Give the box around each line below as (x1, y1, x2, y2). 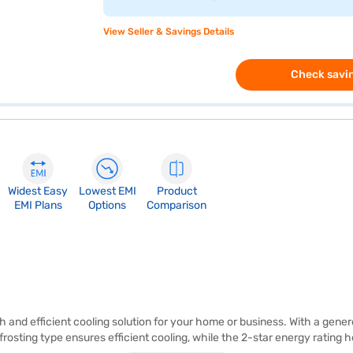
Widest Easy (8, 184, 68, 198)
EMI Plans (13, 199, 62, 212)
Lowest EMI (78, 184, 136, 198)
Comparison (147, 199, 206, 212)
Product (156, 184, 197, 198)
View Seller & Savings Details (103, 26, 235, 37)
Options (88, 199, 126, 212)
